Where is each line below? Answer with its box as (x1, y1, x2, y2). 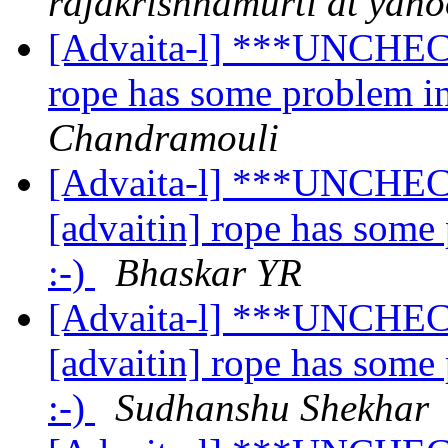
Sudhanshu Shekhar (115, 386, 429, 430)
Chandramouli (48, 116, 279, 160)
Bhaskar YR (115, 251, 302, 295)
